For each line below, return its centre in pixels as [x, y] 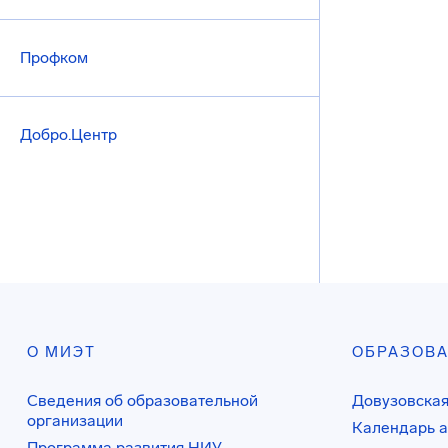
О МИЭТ [61, 352]
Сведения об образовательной [142, 400]
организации [75, 420]
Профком [54, 57]
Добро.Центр [68, 134]
